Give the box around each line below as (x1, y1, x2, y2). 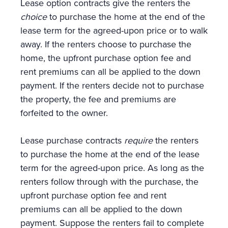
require (124, 134, 153, 148)
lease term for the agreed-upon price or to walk (20, 24, 208, 38)
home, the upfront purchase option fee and (20, 51, 191, 65)
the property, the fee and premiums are (20, 93, 176, 106)
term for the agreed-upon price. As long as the (20, 161, 204, 175)
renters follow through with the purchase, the (20, 175, 198, 189)
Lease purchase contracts (20, 134, 124, 148)
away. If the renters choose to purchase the (20, 38, 191, 51)
